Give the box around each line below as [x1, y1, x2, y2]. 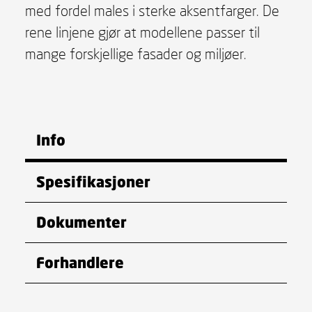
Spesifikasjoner [36, 171, 150, 191]
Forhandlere [36, 252, 124, 272]
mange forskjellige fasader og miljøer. [24, 44, 247, 63]
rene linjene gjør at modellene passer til [24, 22, 260, 41]
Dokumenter [36, 212, 127, 231]
